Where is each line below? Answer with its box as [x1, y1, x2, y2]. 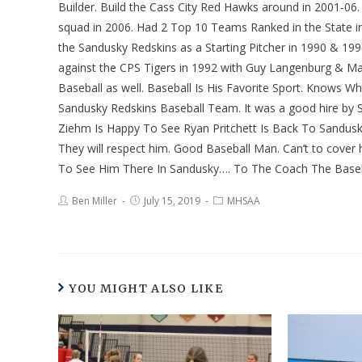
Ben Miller [72, 193, 117, 208]
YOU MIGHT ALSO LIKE [69, 280, 224, 296]
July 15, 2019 [144, 193, 200, 208]
